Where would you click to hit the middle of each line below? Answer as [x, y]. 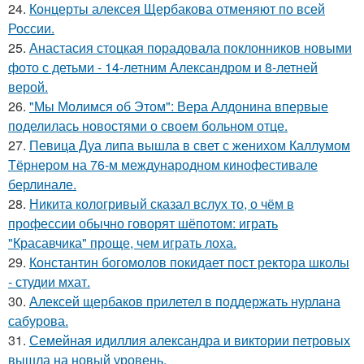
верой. [28, 86]
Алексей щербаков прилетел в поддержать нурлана [185, 301]
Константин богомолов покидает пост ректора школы [189, 262]
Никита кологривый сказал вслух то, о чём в [162, 203]
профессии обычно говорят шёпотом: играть [143, 223]
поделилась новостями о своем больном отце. [148, 125]
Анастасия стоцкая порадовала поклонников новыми [191, 47]
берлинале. [42, 184]
